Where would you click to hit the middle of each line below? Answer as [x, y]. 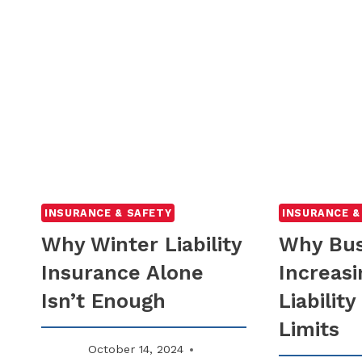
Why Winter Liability [141, 244]
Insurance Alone [122, 272]
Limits [309, 329]
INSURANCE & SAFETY [108, 213]
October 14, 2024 [136, 349]
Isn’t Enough [103, 301]
